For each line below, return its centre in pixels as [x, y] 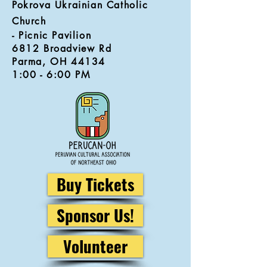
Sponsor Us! [95, 215]
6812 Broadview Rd [62, 49]
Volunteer [95, 246]
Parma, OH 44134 [59, 62]
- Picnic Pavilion [52, 35]
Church [29, 21]
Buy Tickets [95, 184]
